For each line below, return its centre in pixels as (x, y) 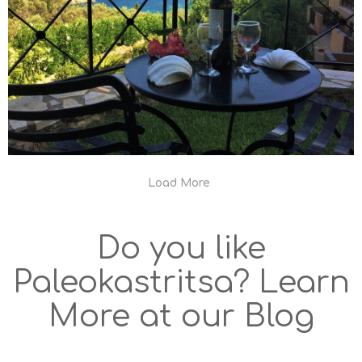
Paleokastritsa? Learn (181, 282)
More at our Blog (181, 316)
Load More (179, 183)
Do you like (181, 248)
